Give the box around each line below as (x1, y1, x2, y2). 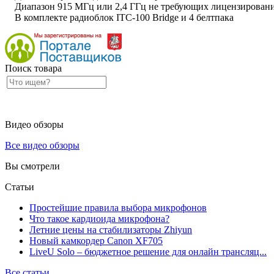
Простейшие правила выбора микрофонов (29, 202, 207, 213)
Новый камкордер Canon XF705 (29, 235, 163, 246)
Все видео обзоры (5, 139, 80, 150)
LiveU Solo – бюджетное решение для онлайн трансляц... (29, 246, 267, 257)
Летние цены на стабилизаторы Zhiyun (29, 224, 192, 235)
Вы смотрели (5, 160, 60, 171)
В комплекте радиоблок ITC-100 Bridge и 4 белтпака (5, 12, 234, 23)
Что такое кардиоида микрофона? (29, 213, 169, 224)
